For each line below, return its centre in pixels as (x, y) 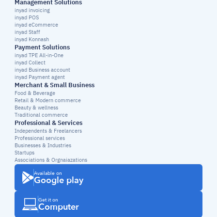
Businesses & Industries (43, 146)
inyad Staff (27, 32)
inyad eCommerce (36, 25)
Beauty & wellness (36, 108)
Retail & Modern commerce (48, 101)
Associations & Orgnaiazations (51, 160)
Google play (59, 180)
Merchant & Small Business (54, 85)
